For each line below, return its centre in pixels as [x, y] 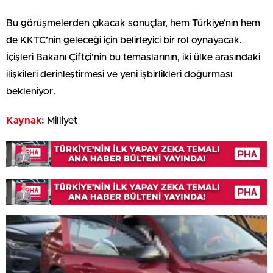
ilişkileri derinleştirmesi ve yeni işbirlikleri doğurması [119, 74]
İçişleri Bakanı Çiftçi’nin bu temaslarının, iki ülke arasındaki [133, 57]
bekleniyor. [31, 91]
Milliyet [61, 120]
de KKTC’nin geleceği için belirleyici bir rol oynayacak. [124, 40]
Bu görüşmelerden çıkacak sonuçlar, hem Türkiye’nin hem [133, 23]
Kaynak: [25, 120]
